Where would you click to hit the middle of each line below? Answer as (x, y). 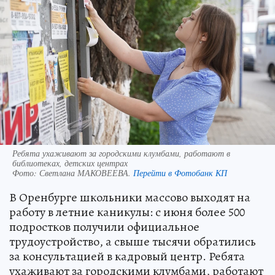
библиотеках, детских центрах (70, 163)
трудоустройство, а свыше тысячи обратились (133, 241)
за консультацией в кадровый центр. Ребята (127, 256)
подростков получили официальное (104, 227)
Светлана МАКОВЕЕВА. (86, 172)
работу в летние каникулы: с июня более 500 (127, 212)
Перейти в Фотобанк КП (180, 172)
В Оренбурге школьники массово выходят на (130, 197)
